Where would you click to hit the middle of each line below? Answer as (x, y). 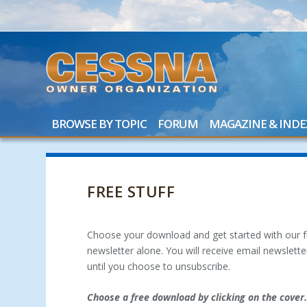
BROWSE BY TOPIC (99, 123)
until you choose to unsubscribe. (159, 266)
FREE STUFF (131, 191)
